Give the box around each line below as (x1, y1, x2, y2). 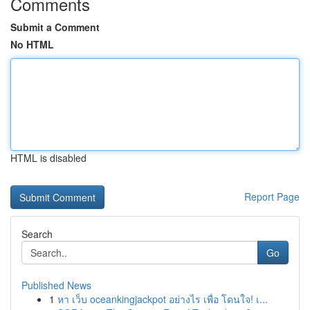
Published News (21, 278, 91, 292)
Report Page (244, 190, 300, 203)
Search (21, 227, 53, 241)
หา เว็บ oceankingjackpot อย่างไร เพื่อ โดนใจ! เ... (57, 292, 268, 306)
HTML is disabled (10, 151, 86, 165)
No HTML (10, 37, 54, 51)
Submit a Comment (10, 20, 100, 34)
